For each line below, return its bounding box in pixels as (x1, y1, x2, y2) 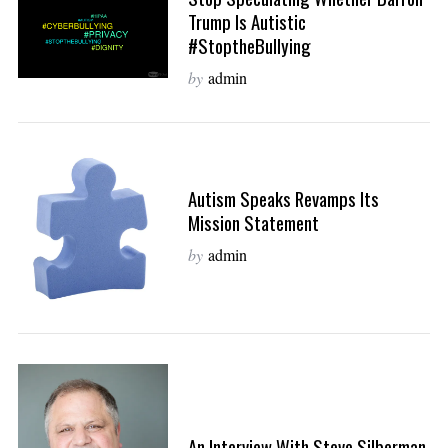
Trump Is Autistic (187, 7, 306, 35)
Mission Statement (187, 208, 319, 236)
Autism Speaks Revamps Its (187, 184, 379, 212)
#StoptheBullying (187, 31, 311, 59)
